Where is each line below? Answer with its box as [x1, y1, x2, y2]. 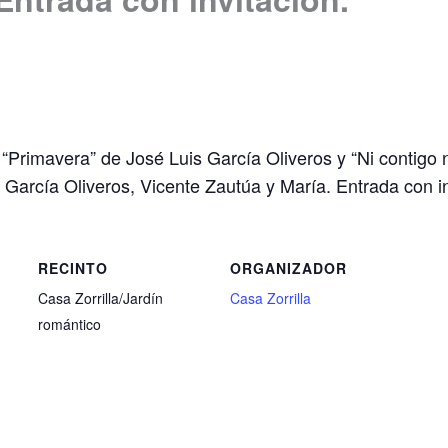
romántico [38, 313, 101, 334]
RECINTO [38, 257, 108, 278]
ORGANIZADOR [230, 257, 347, 278]
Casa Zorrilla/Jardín [38, 287, 163, 308]
